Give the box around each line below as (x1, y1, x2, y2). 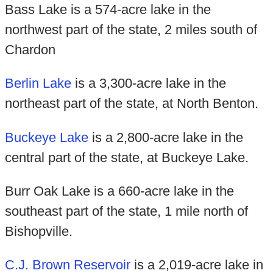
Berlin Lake (4, 76, 71, 91)
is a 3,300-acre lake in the (71, 76, 226, 91)
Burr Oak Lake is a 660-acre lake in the (4, 183, 234, 199)
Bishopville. (4, 223, 73, 239)
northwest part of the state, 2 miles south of (4, 21, 257, 37)
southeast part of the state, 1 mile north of (4, 203, 248, 219)
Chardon (4, 41, 55, 57)
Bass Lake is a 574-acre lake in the (4, 1, 211, 17)
